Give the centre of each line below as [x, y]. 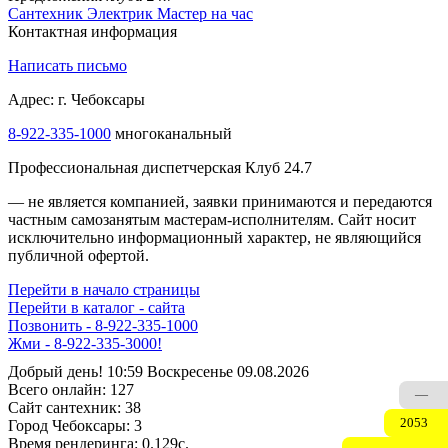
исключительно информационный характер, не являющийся [214, 237]
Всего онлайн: [57, 389]
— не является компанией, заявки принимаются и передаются [220, 201]
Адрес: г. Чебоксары [76, 99]
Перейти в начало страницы [104, 289]
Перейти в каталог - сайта [96, 307]
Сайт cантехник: [64, 407]
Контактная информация [92, 31]
